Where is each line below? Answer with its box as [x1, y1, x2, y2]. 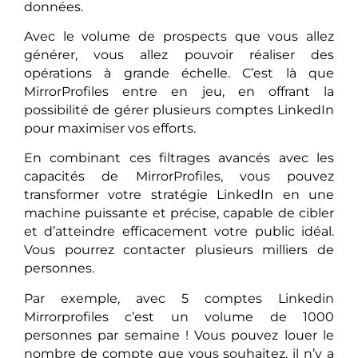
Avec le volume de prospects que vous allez [24, 28, 334, 44]
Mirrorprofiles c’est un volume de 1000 [24, 308, 334, 324]
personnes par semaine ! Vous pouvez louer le [24, 327, 334, 343]
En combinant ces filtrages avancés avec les [24, 150, 334, 166]
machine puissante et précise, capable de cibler [24, 205, 334, 221]
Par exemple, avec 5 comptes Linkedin [24, 290, 334, 306]
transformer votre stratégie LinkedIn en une [24, 187, 334, 203]
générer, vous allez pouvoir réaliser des [24, 46, 334, 62]
